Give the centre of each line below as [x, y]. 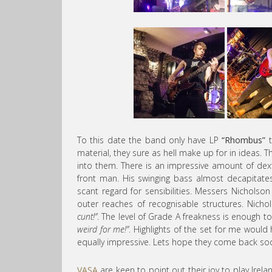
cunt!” [87, 217]
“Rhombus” [244, 140]
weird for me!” [103, 229]
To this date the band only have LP [150, 140]
